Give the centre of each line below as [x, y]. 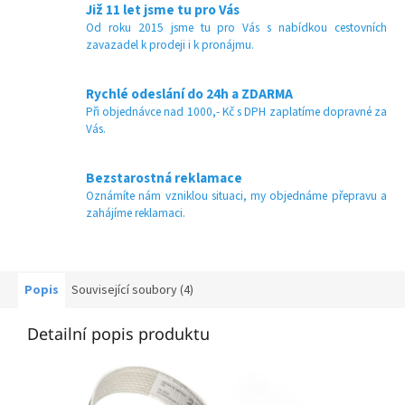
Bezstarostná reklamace [164, 179]
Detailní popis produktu [118, 334]
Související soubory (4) [132, 291]
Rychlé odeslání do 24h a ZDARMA [189, 94]
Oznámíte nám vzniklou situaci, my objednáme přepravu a [236, 196]
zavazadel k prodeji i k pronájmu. [170, 45]
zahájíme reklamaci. [136, 213]
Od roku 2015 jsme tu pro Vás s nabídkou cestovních [236, 28]
